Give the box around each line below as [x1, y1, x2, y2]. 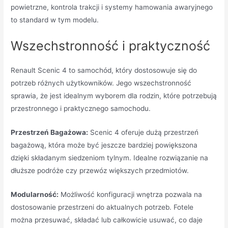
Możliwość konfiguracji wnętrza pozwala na [59, 190, 203, 198]
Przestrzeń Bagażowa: [11, 128, 89, 136]
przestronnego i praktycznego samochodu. [11, 104, 151, 112]
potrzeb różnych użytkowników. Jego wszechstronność [11, 78, 192, 87]
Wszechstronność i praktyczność [11, 38, 211, 53]
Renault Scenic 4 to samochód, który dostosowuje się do [11, 66, 197, 74]
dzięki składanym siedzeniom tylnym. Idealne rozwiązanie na [11, 153, 209, 162]
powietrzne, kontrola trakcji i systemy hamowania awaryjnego [11, 3, 213, 11]
